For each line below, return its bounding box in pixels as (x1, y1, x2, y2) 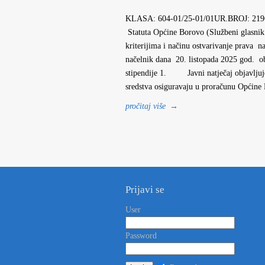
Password (125, 231, 157, 240)
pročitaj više (125, 102, 166, 111)
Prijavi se (125, 184, 164, 195)
